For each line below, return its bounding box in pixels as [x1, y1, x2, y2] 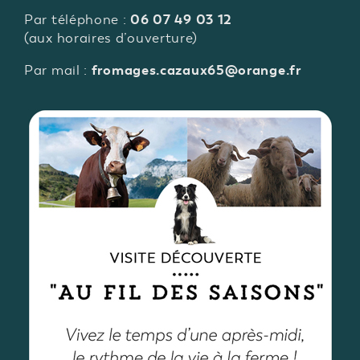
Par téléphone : [24, 11, 131, 29]
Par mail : [24, 62, 92, 80]
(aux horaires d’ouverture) [24, 30, 198, 47]
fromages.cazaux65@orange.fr [91, 61, 301, 80]
